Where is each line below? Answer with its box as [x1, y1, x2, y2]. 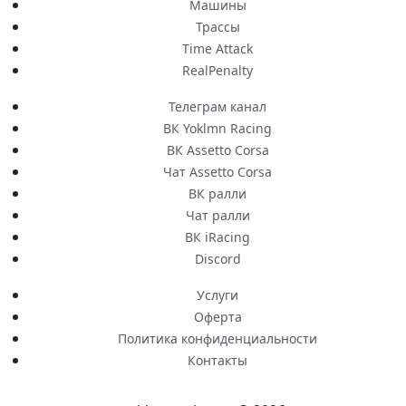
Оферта [193, 308, 242, 326]
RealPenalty [182, 62, 253, 80]
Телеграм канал [169, 98, 266, 116]
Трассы [195, 18, 240, 36]
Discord [194, 250, 241, 268]
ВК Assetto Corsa [166, 141, 269, 159]
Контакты [188, 352, 247, 370]
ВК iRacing [185, 228, 250, 246]
